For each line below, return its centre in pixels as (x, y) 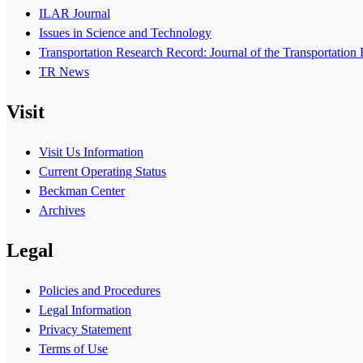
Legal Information (85, 310)
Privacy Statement (85, 330)
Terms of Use (73, 349)
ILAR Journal (75, 14)
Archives (62, 211)
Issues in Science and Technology (125, 33)
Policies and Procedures (100, 291)
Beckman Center (82, 191)
